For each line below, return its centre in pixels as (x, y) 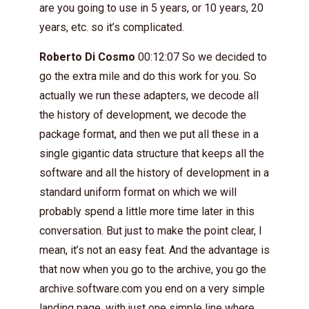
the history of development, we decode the (143, 114)
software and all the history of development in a (154, 172)
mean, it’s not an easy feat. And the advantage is (154, 250)
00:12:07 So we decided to (201, 57)
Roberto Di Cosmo (87, 57)
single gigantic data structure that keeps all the (152, 153)
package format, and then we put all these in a (149, 134)
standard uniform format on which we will (138, 192)
